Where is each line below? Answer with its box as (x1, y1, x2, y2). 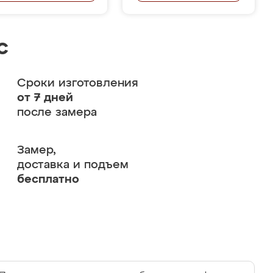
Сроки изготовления (16, 77, 138, 89)
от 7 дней (16, 92, 73, 104)
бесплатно (16, 174, 79, 185)
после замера (16, 107, 97, 118)
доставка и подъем (16, 159, 129, 171)
